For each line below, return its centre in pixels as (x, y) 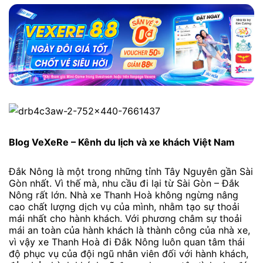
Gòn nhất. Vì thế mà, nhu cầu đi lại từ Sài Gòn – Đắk (124, 183)
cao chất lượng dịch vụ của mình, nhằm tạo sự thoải (124, 206)
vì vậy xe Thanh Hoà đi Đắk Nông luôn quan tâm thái (127, 242)
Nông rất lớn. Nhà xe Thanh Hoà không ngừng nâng (124, 195)
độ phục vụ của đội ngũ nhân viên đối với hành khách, (129, 253)
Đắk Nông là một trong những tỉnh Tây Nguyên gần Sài (131, 171)
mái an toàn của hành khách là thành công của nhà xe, (129, 230)
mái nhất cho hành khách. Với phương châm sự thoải (125, 218)
